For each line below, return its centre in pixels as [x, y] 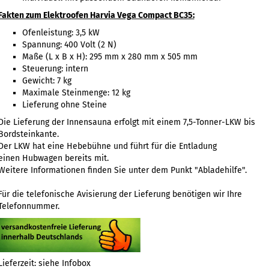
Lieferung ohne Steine [64, 105]
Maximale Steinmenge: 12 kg [76, 93]
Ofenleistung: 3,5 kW [61, 33]
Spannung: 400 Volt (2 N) [69, 45]
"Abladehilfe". [220, 170]
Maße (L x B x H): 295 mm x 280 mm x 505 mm [110, 57]
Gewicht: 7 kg [47, 81]
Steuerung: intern [55, 69]
